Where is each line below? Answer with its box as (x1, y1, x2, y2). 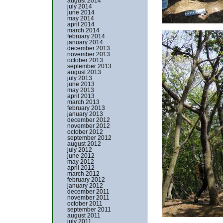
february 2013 (67, 105, 105, 111)
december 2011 (67, 188, 110, 195)
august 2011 (67, 212, 101, 219)
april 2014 (67, 21, 95, 28)
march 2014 (67, 27, 100, 34)
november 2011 (67, 194, 110, 201)
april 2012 (67, 164, 95, 171)
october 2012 (67, 128, 103, 135)
